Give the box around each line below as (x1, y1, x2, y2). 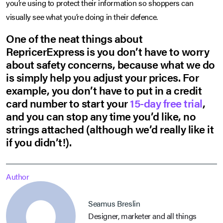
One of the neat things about (6, 30, 142, 46)
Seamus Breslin (88, 197, 140, 209)
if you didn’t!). (6, 134, 71, 150)
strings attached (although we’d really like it (6, 121, 214, 137)
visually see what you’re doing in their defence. (6, 11, 158, 23)
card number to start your (6, 95, 130, 111)
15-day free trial (130, 95, 203, 111)
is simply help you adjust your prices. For (6, 69, 199, 85)
